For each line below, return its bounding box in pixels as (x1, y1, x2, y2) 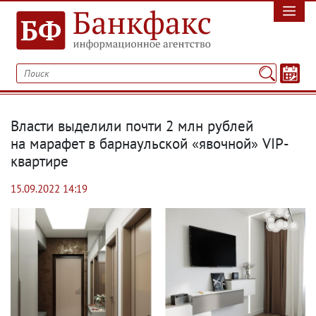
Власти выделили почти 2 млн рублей (11, 116, 253, 135)
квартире (11, 152, 68, 171)
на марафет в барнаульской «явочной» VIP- (11, 134, 289, 153)
